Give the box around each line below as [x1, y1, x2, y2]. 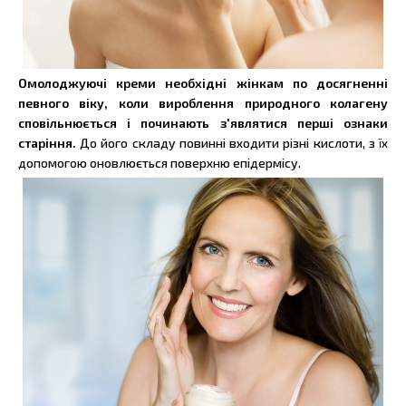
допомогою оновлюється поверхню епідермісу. [18, 154, 301, 170]
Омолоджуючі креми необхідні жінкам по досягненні [18, 74, 388, 91]
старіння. [18, 134, 81, 150]
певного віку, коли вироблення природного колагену [18, 94, 388, 111]
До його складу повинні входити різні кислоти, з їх [80, 134, 389, 150]
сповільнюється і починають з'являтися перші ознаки [18, 114, 388, 130]
